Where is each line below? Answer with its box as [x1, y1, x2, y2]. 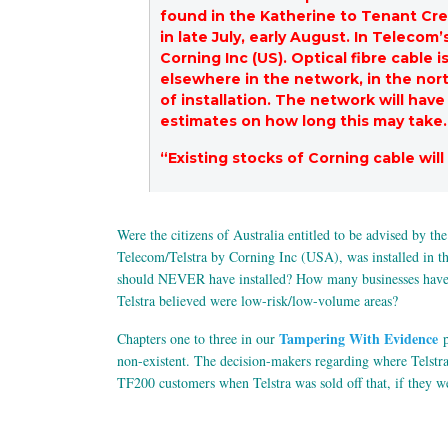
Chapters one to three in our [117, 329, 279, 349]
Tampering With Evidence [279, 328, 438, 350]
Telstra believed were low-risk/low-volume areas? [117, 291, 398, 311]
